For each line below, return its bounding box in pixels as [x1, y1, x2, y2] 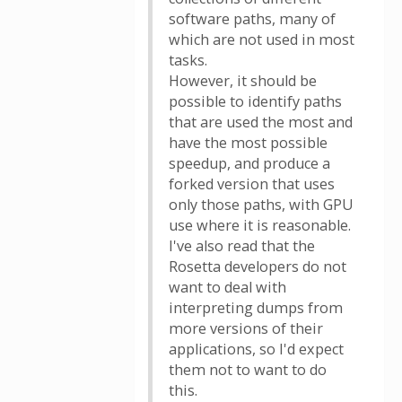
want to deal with [169, 277, 286, 297]
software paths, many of [169, 9, 336, 29]
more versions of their [169, 319, 323, 338]
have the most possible [169, 133, 328, 153]
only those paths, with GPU [169, 195, 354, 214]
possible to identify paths [169, 92, 342, 111]
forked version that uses [169, 174, 335, 194]
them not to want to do [169, 360, 327, 380]
